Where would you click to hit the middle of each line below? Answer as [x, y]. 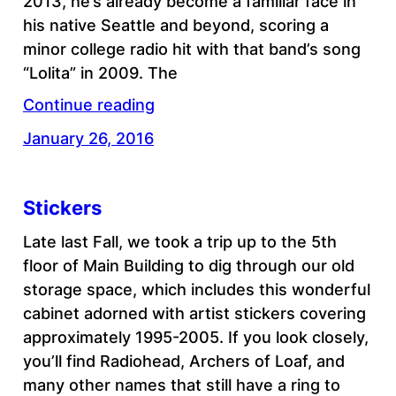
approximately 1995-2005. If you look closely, [195, 337]
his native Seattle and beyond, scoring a [175, 25]
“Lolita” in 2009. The [100, 72]
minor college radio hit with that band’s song [191, 49]
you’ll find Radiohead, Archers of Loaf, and [183, 361]
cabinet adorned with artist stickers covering [194, 313]
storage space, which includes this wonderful [196, 289]
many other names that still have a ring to [181, 385]
